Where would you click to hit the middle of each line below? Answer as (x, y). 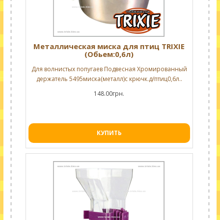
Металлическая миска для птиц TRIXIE (109, 46)
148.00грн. (109, 94)
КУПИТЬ (109, 133)
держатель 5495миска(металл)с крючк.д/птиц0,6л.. (109, 79)
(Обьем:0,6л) (109, 54)
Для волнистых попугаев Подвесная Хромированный (109, 69)
